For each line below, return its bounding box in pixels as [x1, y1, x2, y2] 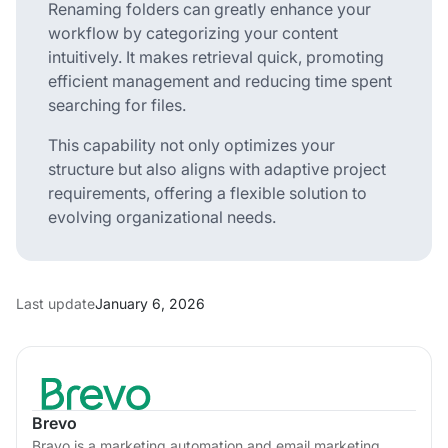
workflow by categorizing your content [48, 22, 338, 43]
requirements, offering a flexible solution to [48, 182, 367, 203]
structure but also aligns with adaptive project [48, 158, 386, 179]
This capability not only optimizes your [48, 134, 335, 155]
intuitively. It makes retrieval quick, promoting [48, 46, 384, 67]
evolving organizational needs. [48, 206, 276, 227]
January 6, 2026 [95, 294, 205, 312]
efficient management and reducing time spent [48, 70, 392, 91]
